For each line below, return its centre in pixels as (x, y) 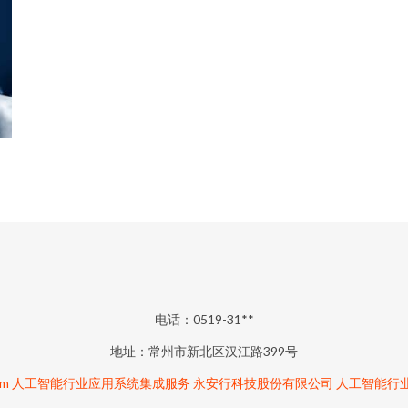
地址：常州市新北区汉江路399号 (204, 351)
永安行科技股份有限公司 (263, 383)
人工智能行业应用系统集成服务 (101, 383)
